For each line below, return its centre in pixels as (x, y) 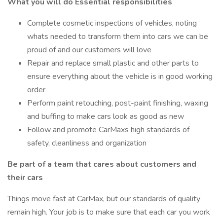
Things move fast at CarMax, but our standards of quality (104, 199)
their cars (25, 178)
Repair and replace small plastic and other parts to (113, 63)
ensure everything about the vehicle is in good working (120, 76)
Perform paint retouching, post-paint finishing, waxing (118, 103)
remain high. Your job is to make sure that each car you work (109, 212)
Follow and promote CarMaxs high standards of (108, 130)
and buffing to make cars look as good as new (106, 116)
